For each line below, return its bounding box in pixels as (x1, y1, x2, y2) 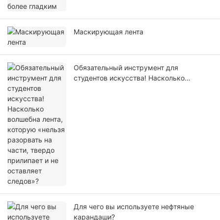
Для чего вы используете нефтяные (74, 202, 194, 211)
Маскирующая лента (74, 27, 143, 36)
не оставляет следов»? (74, 105, 151, 113)
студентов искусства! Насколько (74, 74, 185, 82)
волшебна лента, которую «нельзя (74, 84, 189, 93)
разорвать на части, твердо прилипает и (74, 94, 211, 103)
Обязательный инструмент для (74, 63, 178, 72)
